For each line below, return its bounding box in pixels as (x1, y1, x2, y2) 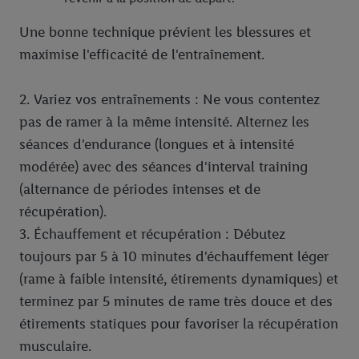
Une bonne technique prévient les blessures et (19, 23, 311, 42)
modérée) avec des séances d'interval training (19, 158, 308, 176)
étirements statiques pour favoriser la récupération (19, 315, 338, 333)
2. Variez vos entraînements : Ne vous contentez (19, 91, 320, 109)
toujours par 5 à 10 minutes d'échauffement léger (19, 248, 329, 266)
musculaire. (19, 337, 91, 356)
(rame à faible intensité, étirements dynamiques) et (19, 270, 338, 288)
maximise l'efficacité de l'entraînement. (19, 46, 264, 64)
